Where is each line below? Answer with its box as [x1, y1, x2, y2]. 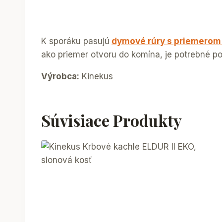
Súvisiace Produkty [41, 109, 182, 131]
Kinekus [79, 71, 113, 81]
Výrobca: [41, 71, 79, 81]
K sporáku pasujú [41, 36, 110, 46]
